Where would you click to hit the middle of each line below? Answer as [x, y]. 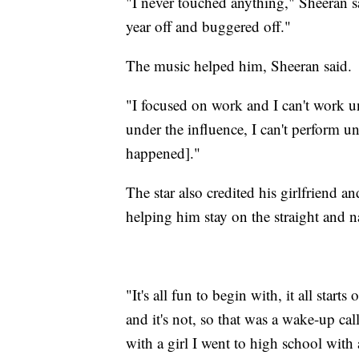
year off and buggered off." [208, 26]
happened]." [163, 153]
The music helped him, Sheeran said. [239, 66]
